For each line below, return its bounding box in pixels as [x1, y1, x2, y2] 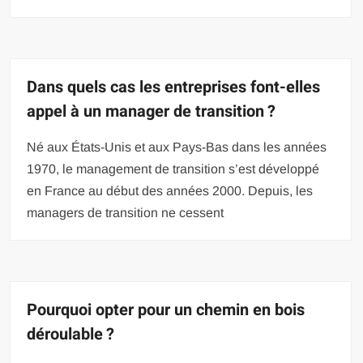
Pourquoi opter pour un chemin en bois [27, 298, 305, 322]
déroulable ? [27, 322, 115, 346]
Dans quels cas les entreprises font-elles [27, 75, 321, 99]
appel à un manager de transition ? [27, 100, 276, 123]
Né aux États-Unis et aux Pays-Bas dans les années [27, 140, 327, 154]
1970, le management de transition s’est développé [27, 162, 320, 176]
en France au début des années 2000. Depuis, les [27, 184, 314, 198]
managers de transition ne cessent [27, 206, 224, 220]
